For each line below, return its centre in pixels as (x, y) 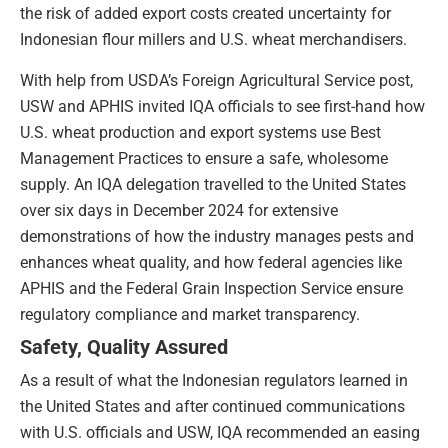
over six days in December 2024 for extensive (179, 210)
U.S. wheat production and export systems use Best (200, 132)
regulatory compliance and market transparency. (190, 314)
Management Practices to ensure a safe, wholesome (204, 158)
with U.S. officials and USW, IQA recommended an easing (220, 432)
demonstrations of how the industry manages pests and (217, 236)
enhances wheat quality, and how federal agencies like (211, 262)
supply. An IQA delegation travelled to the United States (213, 184)
